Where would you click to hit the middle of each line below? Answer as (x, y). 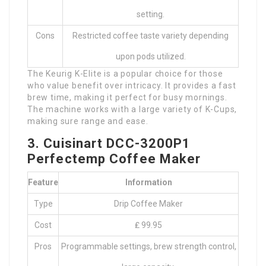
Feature (43, 183)
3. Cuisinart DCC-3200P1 (109, 144)
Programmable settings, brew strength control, (148, 247)
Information (148, 183)
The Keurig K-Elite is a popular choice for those (125, 74)
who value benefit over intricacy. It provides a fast (132, 86)
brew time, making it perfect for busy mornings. (127, 98)
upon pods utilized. (151, 57)
